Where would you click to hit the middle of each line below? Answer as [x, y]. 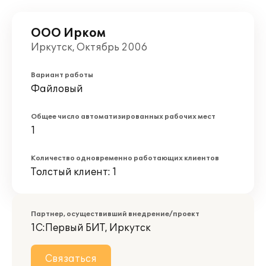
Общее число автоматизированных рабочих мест [123, 117]
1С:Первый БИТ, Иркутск [91, 228]
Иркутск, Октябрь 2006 [89, 47]
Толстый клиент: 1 [74, 172]
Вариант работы [62, 75]
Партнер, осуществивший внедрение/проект [115, 214]
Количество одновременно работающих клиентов [125, 158]
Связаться [71, 259]
